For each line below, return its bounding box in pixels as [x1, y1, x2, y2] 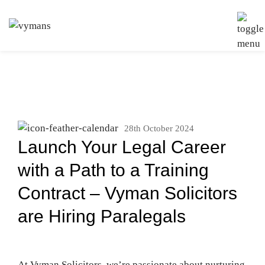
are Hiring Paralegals [18, 206, 186, 226]
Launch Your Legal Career [18, 137, 226, 157]
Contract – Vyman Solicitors [18, 183, 237, 203]
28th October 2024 [124, 124, 194, 133]
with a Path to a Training [18, 160, 209, 180]
